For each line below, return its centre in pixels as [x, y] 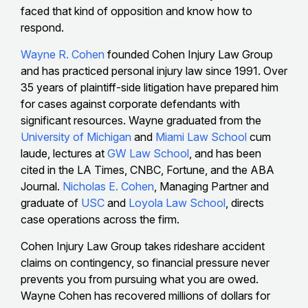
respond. [42, 27]
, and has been [225, 153]
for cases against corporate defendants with [130, 103]
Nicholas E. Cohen [107, 186]
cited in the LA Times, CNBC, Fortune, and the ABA [147, 169]
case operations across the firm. [100, 219]
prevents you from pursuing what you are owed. [140, 279]
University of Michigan [76, 136]
